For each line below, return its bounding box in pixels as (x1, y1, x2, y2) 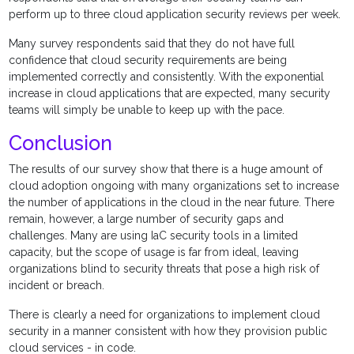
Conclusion (9, 131, 113, 156)
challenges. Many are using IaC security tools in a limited (9, 229, 299, 243)
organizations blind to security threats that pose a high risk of (9, 262, 320, 276)
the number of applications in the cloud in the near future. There (9, 196, 335, 209)
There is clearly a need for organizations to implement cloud (9, 308, 321, 322)
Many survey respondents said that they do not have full (9, 37, 296, 51)
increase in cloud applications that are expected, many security (9, 87, 331, 100)
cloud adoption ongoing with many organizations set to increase (9, 179, 340, 193)
